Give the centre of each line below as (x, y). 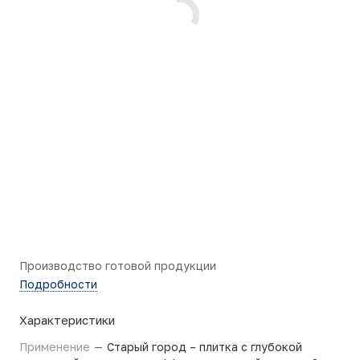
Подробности (58, 284)
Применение (56, 347)
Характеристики (67, 320)
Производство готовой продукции (118, 266)
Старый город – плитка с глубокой (205, 347)
